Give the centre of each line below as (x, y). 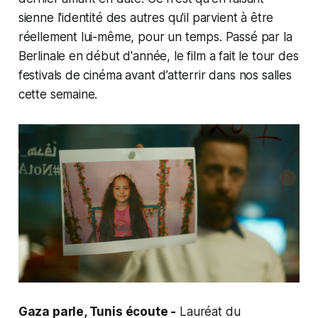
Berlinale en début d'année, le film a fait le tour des (158, 56)
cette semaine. (58, 94)
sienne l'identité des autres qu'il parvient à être (146, 17)
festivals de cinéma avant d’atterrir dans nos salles (155, 75)
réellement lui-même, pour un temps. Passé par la (155, 37)
